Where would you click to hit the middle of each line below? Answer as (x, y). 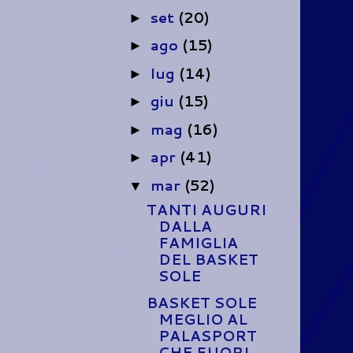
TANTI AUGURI (206, 209)
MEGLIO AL (203, 320)
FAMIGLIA (198, 242)
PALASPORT (207, 336)
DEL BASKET (208, 259)
